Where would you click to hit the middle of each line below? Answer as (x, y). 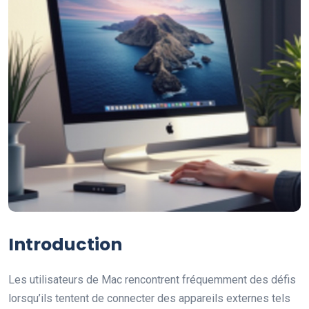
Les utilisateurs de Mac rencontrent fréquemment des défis (152, 280)
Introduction (65, 245)
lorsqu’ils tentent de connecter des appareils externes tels (149, 298)
